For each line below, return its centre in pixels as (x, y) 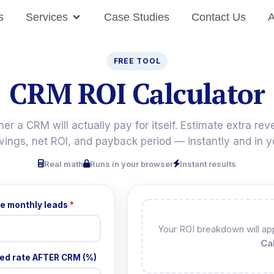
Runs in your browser (131, 164)
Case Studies (136, 17)
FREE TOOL (137, 61)
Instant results (208, 164)
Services (46, 17)
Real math (64, 164)
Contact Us (218, 17)
